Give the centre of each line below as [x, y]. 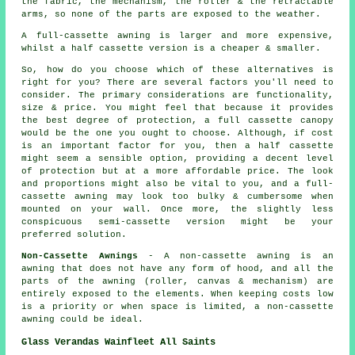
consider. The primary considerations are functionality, [177, 95]
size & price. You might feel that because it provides [177, 108]
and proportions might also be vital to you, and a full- [177, 184]
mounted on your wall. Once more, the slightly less [177, 210]
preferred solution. [74, 235]
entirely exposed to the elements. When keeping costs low [177, 294]
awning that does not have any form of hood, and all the [177, 269]
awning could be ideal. [83, 320]
